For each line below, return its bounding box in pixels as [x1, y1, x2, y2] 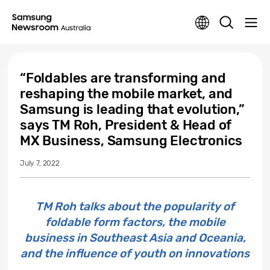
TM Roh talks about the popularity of [36, 199, 234, 213]
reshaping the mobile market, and [20, 86, 233, 102]
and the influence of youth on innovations [20, 246, 250, 260]
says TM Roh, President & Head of [20, 117, 232, 133]
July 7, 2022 [20, 159, 60, 168]
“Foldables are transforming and [20, 70, 226, 86]
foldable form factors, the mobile [45, 215, 225, 229]
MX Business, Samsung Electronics [20, 133, 243, 149]
